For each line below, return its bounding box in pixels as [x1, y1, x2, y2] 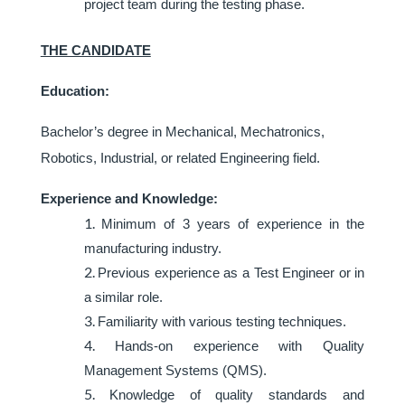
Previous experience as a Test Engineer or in [98, 266, 365, 280]
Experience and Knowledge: [40, 192, 218, 206]
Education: [40, 84, 109, 99]
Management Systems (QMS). [83, 363, 267, 378]
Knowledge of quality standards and [108, 388, 365, 402]
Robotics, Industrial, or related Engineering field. [40, 151, 320, 165]
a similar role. [83, 290, 163, 305]
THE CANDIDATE [40, 43, 151, 58]
